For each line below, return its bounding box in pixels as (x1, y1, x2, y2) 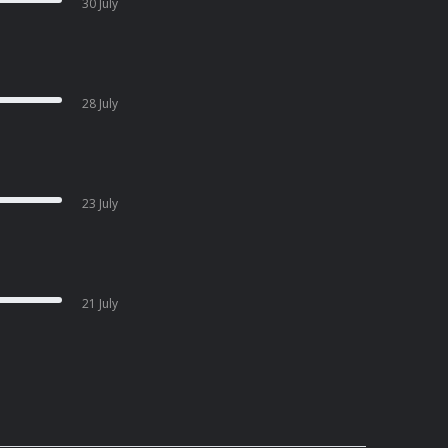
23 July (82, 195, 119, 212)
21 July (82, 295, 119, 312)
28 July (82, 95, 119, 112)
